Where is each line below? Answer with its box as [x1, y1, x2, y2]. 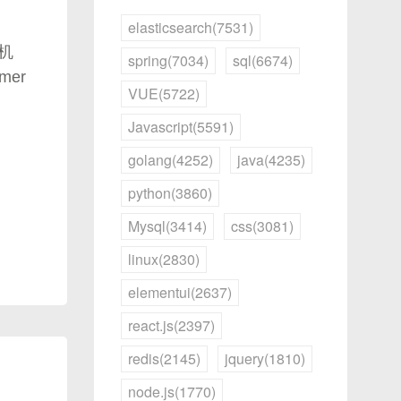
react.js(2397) [127, 315, 215, 337]
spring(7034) [127, 50, 209, 72]
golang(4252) [127, 149, 213, 171]
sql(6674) [232, 50, 293, 72]
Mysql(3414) [127, 216, 207, 237]
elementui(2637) [127, 282, 232, 303]
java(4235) [236, 149, 305, 171]
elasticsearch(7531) [127, 17, 253, 38]
